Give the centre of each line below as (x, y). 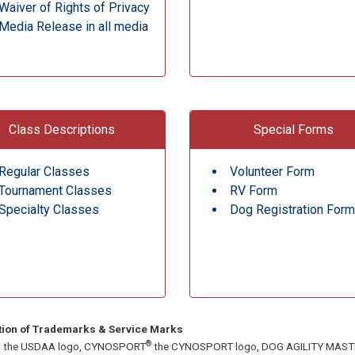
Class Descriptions (61, 129)
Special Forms (293, 129)
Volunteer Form (272, 171)
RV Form (253, 190)
